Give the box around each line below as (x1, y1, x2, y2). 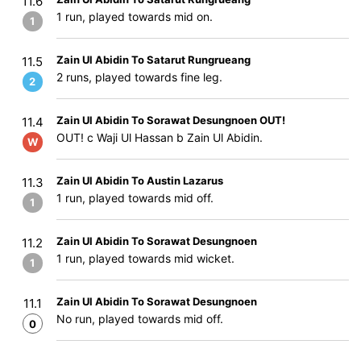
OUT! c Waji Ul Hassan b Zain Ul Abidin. (56, 131, 263, 144)
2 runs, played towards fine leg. (56, 70, 222, 84)
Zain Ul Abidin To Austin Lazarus (56, 174, 223, 187)
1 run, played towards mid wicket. (56, 251, 234, 265)
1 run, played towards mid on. (56, 10, 213, 23)
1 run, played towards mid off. (56, 191, 214, 205)
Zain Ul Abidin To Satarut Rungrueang (56, 53, 251, 66)
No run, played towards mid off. (56, 312, 223, 326)
